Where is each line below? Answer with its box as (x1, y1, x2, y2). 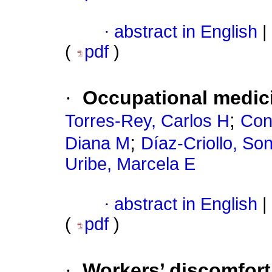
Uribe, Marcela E (65, 154, 195, 174)
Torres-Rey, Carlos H (65, 111, 229, 131)
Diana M (65, 134, 130, 154)
